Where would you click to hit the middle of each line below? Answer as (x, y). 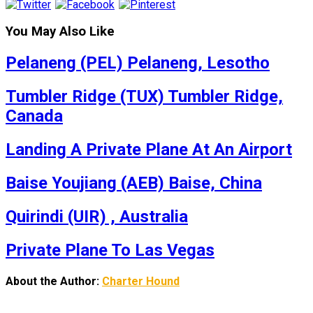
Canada (34, 116)
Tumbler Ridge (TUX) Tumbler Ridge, (144, 97)
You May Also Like (60, 32)
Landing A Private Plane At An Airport (149, 150)
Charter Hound (141, 282)
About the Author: (54, 282)
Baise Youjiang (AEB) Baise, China (134, 183)
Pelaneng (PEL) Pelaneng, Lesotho (138, 63)
